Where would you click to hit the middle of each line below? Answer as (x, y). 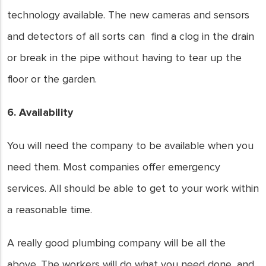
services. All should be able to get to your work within (133, 188)
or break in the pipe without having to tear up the (124, 58)
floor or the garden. (52, 79)
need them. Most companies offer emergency (114, 167)
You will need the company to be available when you (130, 145)
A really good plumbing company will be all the (116, 243)
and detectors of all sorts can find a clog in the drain (131, 36)
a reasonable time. (50, 210)
